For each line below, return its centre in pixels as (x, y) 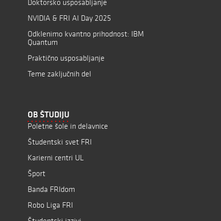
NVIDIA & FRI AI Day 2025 (69, 18)
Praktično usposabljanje (66, 58)
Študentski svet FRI (60, 142)
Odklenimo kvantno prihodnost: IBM (86, 34)
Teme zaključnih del (59, 74)
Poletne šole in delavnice (68, 126)
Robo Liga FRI (50, 205)
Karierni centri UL (56, 158)
